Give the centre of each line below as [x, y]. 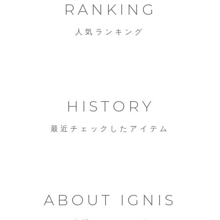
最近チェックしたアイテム [110, 128]
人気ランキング [110, 32]
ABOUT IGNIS [110, 200]
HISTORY [110, 106]
